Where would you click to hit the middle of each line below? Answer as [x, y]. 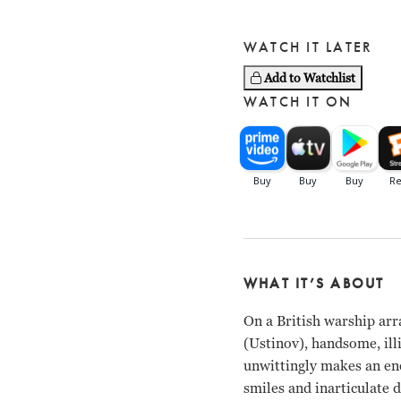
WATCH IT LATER [308, 47]
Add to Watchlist [310, 78]
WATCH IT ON [298, 102]
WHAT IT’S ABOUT [314, 284]
